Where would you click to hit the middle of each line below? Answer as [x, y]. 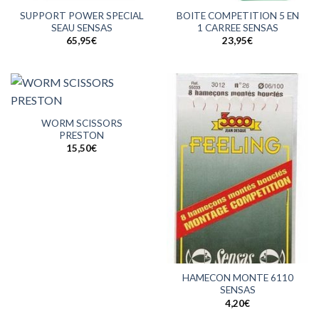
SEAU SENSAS [82, 27]
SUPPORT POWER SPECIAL [82, 15]
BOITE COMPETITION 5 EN [237, 15]
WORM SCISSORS [82, 124]
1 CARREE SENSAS [237, 27]
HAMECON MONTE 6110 [237, 278]
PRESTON [82, 136]
